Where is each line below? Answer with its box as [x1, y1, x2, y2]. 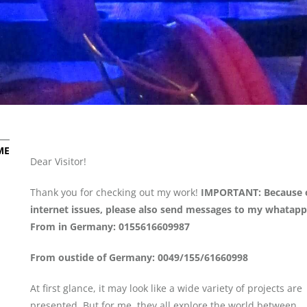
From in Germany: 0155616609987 [30, 220, 190, 233]
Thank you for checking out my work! [30, 186, 201, 199]
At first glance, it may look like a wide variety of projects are [30, 282, 302, 295]
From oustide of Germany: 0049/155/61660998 [30, 251, 248, 264]
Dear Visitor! [30, 155, 86, 168]
